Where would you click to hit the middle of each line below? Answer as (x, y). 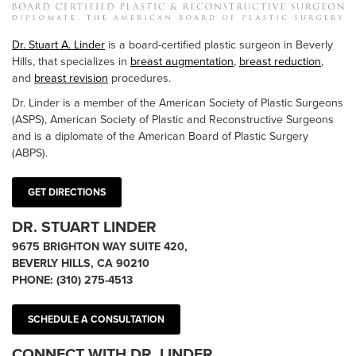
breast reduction (280, 62)
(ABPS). (30, 153)
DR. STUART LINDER (84, 227)
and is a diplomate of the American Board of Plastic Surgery (160, 137)
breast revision (71, 79)
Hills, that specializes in (71, 62)
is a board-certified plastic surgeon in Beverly (219, 45)
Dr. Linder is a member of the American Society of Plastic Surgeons (178, 103)
